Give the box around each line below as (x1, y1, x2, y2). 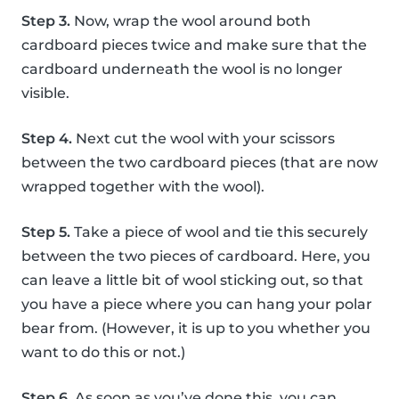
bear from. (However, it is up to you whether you (21, 320, 370, 338)
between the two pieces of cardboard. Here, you (21, 248, 370, 265)
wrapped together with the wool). (21, 178, 265, 196)
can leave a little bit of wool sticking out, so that (21, 272, 363, 289)
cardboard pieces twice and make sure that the (21, 37, 367, 54)
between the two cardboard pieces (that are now (21, 154, 378, 172)
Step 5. (21, 224, 70, 241)
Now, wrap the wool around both (70, 12, 311, 30)
